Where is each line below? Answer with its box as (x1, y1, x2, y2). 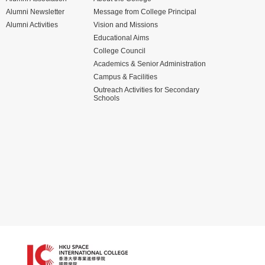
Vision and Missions (93, 20, 158, 29)
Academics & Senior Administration (93, 59, 206, 68)
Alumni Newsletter (6, 7, 64, 16)
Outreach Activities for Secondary (93, 85, 199, 94)
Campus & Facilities (93, 72, 157, 81)
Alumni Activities (6, 20, 58, 29)
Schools (93, 93, 119, 102)
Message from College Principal (93, 7, 196, 16)
